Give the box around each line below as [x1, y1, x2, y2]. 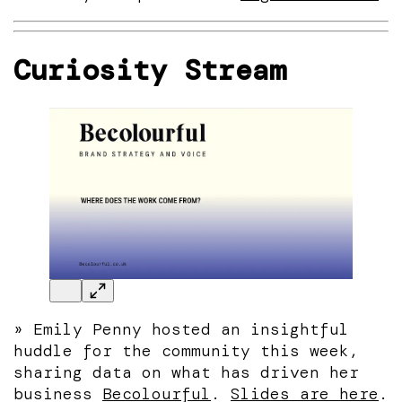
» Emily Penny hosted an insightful [13, 318, 349, 340]
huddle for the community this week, [13, 339, 359, 362]
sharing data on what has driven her [13, 361, 359, 383]
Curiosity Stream [13, 51, 286, 89]
